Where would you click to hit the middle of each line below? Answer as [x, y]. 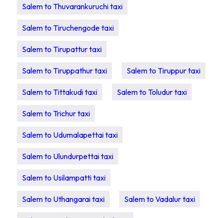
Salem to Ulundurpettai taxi [68, 156]
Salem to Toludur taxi [152, 92]
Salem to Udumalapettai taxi [70, 135]
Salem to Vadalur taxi [160, 199]
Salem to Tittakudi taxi [60, 92]
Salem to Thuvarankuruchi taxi [72, 6]
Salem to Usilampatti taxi [64, 178]
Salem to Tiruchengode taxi [68, 28]
